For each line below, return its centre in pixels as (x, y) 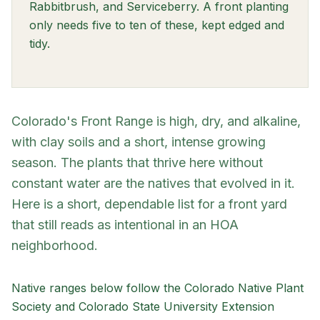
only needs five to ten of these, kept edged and (157, 25)
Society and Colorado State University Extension (143, 306)
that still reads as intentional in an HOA (125, 225)
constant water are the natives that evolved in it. (153, 183)
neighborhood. (55, 245)
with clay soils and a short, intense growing (139, 142)
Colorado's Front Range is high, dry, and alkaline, (156, 121)
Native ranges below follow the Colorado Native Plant (157, 288)
